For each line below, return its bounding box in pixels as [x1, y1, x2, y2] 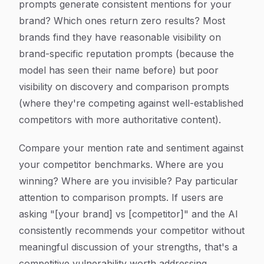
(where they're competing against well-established [19, 97, 243, 109]
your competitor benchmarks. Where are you [19, 159, 223, 170]
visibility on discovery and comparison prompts [19, 81, 229, 93]
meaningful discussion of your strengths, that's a [19, 241, 237, 253]
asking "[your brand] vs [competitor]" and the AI [19, 208, 238, 220]
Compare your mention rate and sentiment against [19, 142, 243, 154]
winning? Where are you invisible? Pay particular [19, 175, 238, 187]
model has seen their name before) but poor [19, 64, 219, 76]
